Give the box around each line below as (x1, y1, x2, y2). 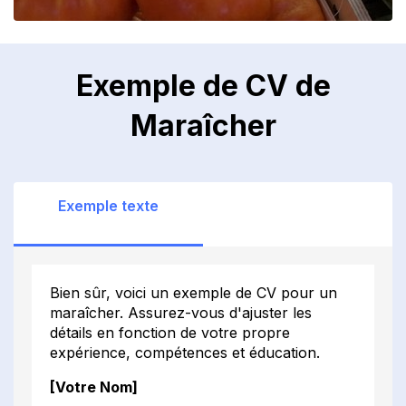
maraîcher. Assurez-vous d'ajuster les (50, 303, 312, 322)
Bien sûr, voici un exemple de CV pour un (50, 283, 337, 302)
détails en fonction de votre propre (50, 323, 290, 342)
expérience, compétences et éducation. (50, 343, 320, 362)
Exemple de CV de (75, 67, 331, 103)
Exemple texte (58, 196, 159, 215)
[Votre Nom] (50, 377, 138, 396)
